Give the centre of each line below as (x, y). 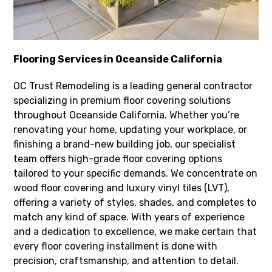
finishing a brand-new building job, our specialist (125, 144)
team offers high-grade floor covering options (118, 159)
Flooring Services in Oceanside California (118, 59)
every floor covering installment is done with (116, 246)
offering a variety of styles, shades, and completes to (135, 203)
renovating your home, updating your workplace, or (131, 130)
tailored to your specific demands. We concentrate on (136, 174)
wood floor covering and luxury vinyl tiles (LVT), (122, 188)
